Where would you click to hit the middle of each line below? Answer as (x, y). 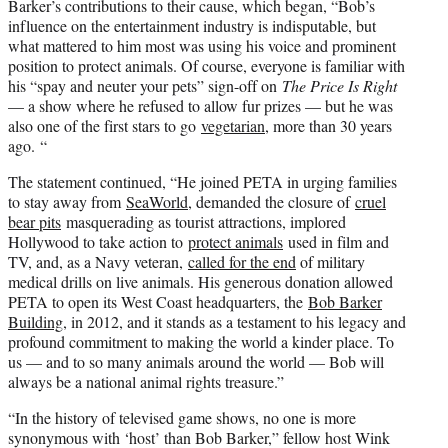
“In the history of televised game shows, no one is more (182, 417)
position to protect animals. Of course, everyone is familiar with (206, 65)
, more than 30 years (328, 125)
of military (330, 261)
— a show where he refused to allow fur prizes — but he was (200, 105)
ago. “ (27, 145)
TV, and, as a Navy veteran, (98, 261)
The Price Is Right (339, 85)
